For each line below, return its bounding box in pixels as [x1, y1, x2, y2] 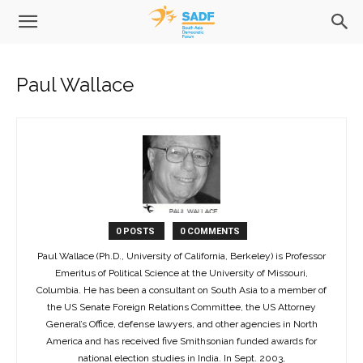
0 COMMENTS [179, 226, 240, 237]
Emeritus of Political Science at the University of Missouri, [55, 267, 308, 280]
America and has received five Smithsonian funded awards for [46, 335, 317, 348]
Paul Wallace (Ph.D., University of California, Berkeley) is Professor [37, 250, 326, 263]
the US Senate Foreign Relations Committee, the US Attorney [47, 301, 316, 314]
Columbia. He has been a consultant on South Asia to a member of [36, 284, 327, 297]
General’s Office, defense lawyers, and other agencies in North [45, 318, 318, 331]
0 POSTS [115, 226, 157, 237]
